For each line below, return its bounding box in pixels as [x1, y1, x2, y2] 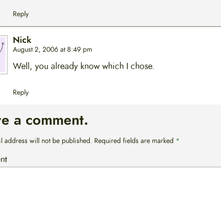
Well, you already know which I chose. [12, 60, 154, 73]
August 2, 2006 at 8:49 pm [12, 44, 92, 54]
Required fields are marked [94, 136, 176, 146]
